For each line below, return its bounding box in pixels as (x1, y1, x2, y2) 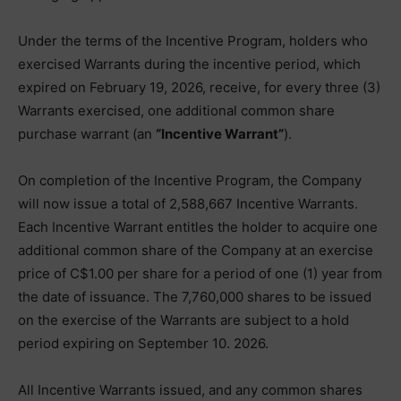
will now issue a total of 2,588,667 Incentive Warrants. (18, 195, 358, 212)
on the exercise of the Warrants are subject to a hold (18, 311, 349, 328)
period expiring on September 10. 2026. (18, 335, 269, 352)
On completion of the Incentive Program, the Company (18, 172, 362, 189)
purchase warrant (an (18, 125, 156, 142)
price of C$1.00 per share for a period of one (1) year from (18, 265, 382, 282)
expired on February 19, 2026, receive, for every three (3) (18, 79, 380, 96)
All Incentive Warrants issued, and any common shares (18, 381, 363, 398)
